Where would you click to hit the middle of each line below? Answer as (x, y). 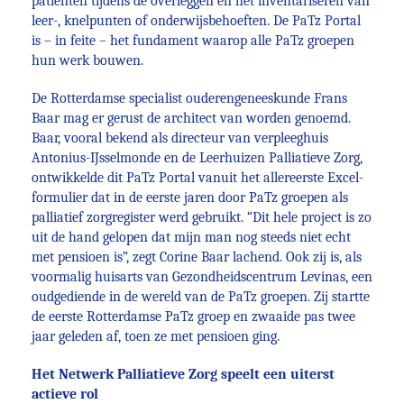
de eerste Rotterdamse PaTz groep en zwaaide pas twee (193, 317)
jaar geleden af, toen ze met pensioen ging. (156, 336)
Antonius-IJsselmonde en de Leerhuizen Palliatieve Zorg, (197, 158)
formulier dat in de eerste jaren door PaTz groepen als (190, 197)
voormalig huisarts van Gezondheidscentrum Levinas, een (202, 277)
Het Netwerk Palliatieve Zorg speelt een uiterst (183, 374)
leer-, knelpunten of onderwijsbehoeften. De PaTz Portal (196, 21)
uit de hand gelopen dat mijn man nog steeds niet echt (191, 237)
